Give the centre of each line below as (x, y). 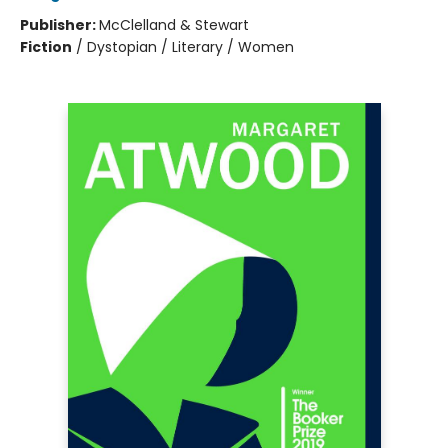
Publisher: (59, 25)
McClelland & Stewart (174, 25)
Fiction (46, 47)
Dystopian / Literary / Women (190, 47)
